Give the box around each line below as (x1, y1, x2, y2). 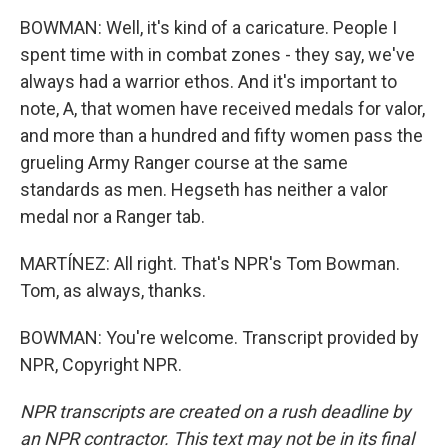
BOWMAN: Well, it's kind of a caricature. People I (20, 17, 397, 38)
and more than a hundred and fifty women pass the (20, 125, 423, 146)
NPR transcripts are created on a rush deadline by (20, 401, 411, 422)
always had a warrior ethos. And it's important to (20, 71, 397, 92)
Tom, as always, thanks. (20, 280, 206, 301)
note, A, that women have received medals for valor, (20, 98, 425, 119)
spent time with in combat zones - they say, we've (20, 44, 415, 65)
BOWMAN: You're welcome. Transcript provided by (20, 327, 419, 348)
